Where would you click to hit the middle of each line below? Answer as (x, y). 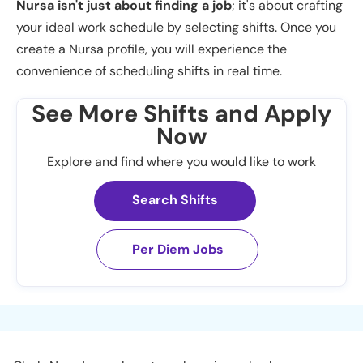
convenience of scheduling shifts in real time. (149, 71)
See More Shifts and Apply (181, 113)
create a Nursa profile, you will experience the (152, 49)
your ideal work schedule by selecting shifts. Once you (176, 27)
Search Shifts (175, 200)
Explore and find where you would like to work (181, 162)
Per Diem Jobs (177, 249)
